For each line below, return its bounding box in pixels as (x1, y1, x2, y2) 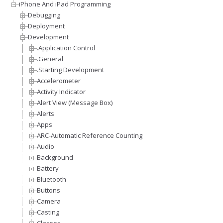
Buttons (37, 186, 60, 195)
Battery (37, 164, 59, 173)
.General (37, 54, 63, 64)
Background (37, 153, 73, 162)
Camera (37, 197, 61, 206)
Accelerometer (37, 76, 81, 86)
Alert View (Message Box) (37, 98, 112, 108)
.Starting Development (37, 65, 104, 75)
